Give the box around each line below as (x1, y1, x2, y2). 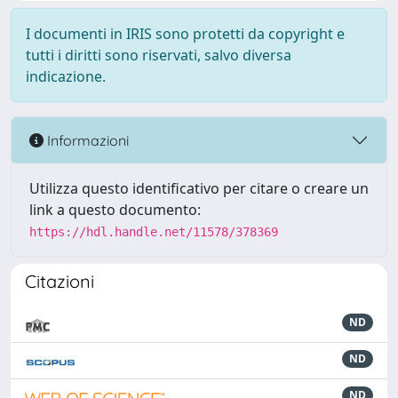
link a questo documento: (29, 200, 201, 219)
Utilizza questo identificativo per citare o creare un (29, 179, 369, 198)
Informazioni (44, 131, 129, 149)
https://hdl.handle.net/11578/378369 (29, 225, 278, 239)
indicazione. (26, 67, 106, 86)
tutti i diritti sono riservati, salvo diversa (26, 45, 291, 65)
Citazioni (25, 270, 94, 292)
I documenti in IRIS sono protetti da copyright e (26, 24, 345, 44)
